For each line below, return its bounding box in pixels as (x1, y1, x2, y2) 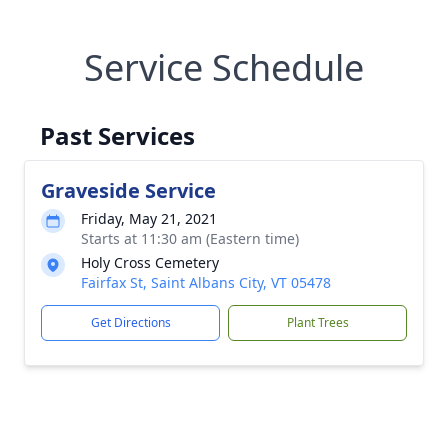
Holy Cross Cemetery (81, 253, 219, 272)
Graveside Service (41, 177, 216, 204)
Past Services (40, 119, 195, 152)
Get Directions (90, 314, 171, 331)
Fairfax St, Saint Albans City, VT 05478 (81, 273, 331, 292)
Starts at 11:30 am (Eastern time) (81, 229, 299, 248)
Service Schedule (84, 43, 364, 92)
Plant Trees (286, 314, 349, 331)
